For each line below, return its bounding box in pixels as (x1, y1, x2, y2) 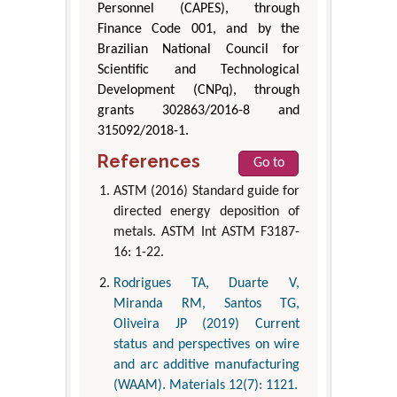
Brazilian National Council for (97, 42, 300, 57)
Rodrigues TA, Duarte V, (113, 276, 300, 291)
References (97, 150, 200, 172)
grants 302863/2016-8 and (97, 103, 300, 118)
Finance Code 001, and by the (97, 21, 300, 36)
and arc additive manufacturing (113, 357, 300, 372)
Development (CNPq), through (97, 82, 300, 97)
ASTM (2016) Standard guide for (113, 183, 300, 198)
